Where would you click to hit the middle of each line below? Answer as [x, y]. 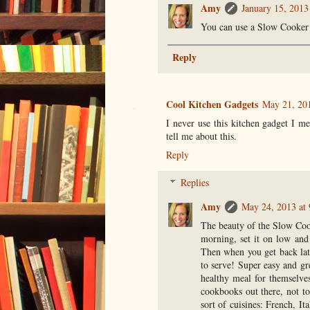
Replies [195, 183]
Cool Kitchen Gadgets [212, 104]
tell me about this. [201, 136]
